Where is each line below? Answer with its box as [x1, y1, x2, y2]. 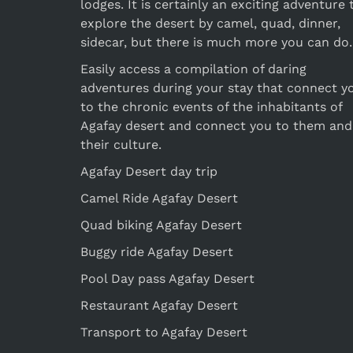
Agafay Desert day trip [80, 163, 217, 179]
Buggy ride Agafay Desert [80, 243, 233, 259]
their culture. [80, 136, 162, 152]
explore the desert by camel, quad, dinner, [80, 15, 340, 31]
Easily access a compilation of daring [80, 61, 307, 76]
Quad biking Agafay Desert [80, 217, 242, 232]
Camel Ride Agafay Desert [80, 190, 238, 206]
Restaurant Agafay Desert [80, 297, 238, 313]
